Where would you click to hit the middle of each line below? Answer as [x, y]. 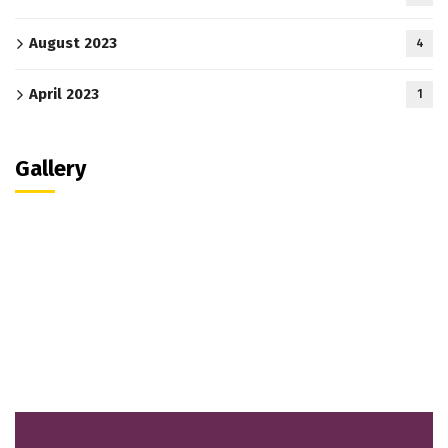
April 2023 [64, 94]
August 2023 [73, 43]
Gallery [50, 169]
